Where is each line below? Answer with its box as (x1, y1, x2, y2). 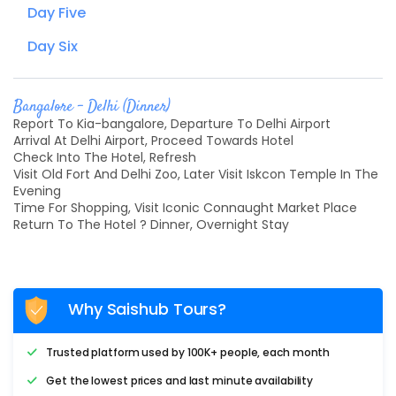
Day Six (27, 35, 78, 57)
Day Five (27, 2, 86, 23)
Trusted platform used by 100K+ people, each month (46, 344, 331, 360)
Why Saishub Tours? (67, 297, 227, 320)
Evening (13, 181, 65, 200)
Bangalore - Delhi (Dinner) (13, 95, 171, 118)
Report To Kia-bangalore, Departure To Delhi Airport (13, 114, 334, 133)
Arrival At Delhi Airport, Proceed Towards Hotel (13, 131, 297, 149)
